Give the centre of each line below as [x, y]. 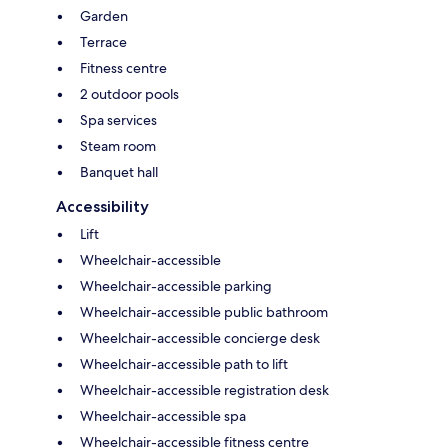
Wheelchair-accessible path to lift [184, 363]
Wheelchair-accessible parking [176, 285]
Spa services [118, 119]
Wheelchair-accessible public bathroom [204, 311]
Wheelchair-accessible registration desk [204, 389]
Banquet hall [119, 171]
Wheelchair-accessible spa [163, 415]
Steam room [118, 145]
